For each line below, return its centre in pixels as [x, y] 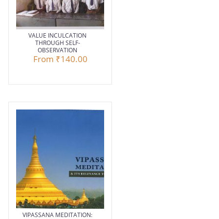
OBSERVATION [58, 50]
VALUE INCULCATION [58, 36]
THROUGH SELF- [57, 43]
